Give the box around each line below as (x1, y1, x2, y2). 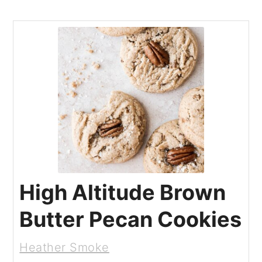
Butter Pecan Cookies (19, 206, 242, 232)
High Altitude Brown (19, 179, 226, 205)
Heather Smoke (19, 240, 109, 254)
